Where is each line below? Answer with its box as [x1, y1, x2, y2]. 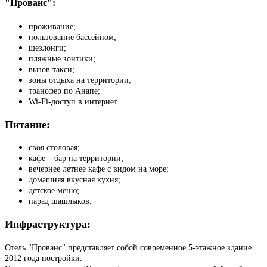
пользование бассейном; [29, 32, 116, 42]
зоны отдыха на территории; [29, 75, 131, 85]
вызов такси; [29, 64, 74, 74]
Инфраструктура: [5, 218, 91, 230]
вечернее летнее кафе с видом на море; [29, 164, 169, 174]
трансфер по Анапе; [29, 86, 100, 95]
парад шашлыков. [29, 197, 92, 206]
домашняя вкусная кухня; [29, 175, 120, 185]
